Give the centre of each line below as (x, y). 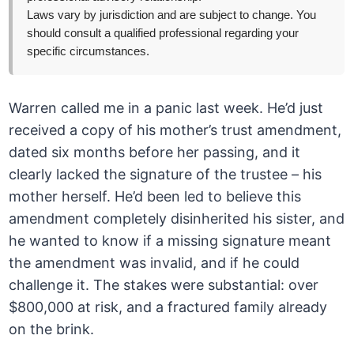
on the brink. (52, 330)
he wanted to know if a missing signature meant (170, 241)
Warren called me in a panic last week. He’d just (166, 108)
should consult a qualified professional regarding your (163, 34)
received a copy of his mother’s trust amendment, (175, 130)
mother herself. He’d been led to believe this (155, 197)
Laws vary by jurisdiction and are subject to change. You (172, 15)
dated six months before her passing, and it (155, 153)
